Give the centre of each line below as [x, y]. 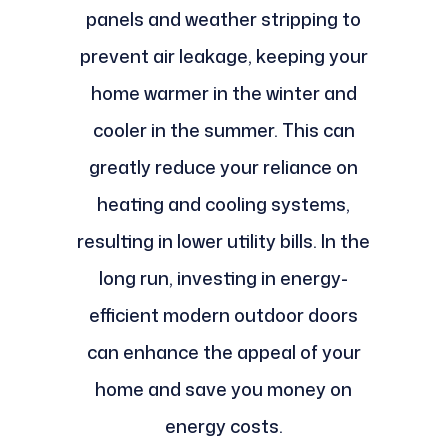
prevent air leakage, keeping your [223, 56]
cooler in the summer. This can [223, 130]
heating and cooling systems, [224, 204]
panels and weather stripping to [224, 19]
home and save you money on [224, 389]
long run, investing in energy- [224, 278]
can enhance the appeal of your [223, 352]
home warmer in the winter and [223, 93]
